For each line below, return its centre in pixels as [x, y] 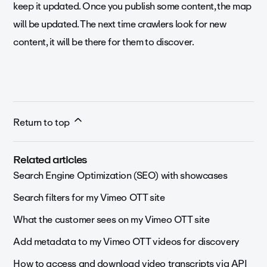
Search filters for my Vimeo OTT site [89, 198]
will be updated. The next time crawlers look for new [120, 24]
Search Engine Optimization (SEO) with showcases [120, 176]
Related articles [50, 160]
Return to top [43, 123]
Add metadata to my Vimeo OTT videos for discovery [126, 242]
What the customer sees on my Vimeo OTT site [111, 220]
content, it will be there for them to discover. [104, 42]
